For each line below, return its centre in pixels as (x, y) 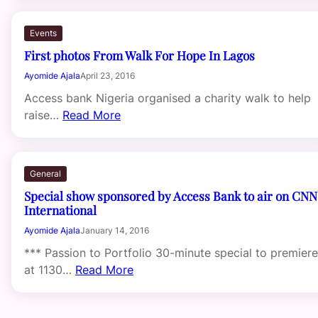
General (45, 173)
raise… (43, 115)
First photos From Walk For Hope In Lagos (139, 55)
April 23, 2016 (108, 75)
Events (43, 33)
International (60, 209)
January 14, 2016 (115, 230)
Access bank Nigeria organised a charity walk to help (168, 98)
